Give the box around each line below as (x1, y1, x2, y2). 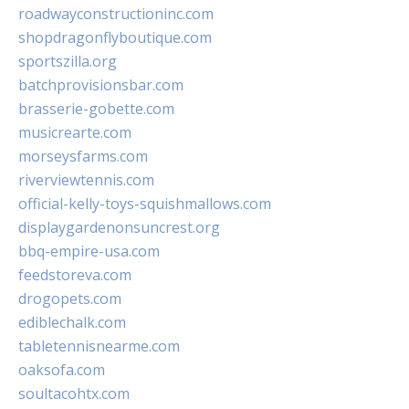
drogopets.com (18, 288, 121, 309)
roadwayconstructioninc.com (18, 4, 214, 25)
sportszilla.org (18, 51, 117, 72)
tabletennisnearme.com (18, 336, 180, 357)
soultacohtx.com (18, 383, 130, 404)
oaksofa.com (18, 360, 105, 381)
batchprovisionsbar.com (18, 75, 184, 96)
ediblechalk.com (18, 312, 126, 333)
